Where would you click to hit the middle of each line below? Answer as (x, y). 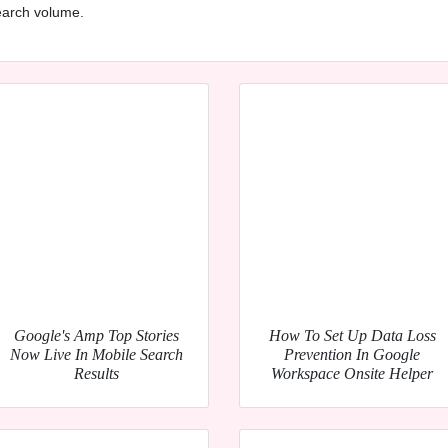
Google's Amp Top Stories (96, 335)
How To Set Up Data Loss (352, 335)
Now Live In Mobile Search (96, 354)
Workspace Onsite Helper (352, 373)
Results (96, 373)
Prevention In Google (352, 354)
